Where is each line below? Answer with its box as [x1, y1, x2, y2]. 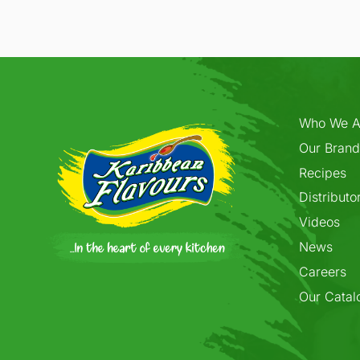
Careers [299, 263, 346, 280]
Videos [299, 214, 340, 231]
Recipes [299, 164, 346, 181]
